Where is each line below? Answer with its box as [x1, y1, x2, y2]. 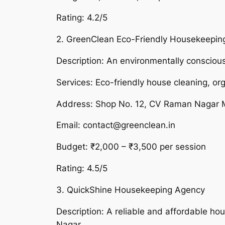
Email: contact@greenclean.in [56, 120, 175, 131]
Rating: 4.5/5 [56, 163, 107, 173]
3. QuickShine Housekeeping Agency [56, 184, 205, 195]
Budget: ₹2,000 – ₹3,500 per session [56, 142, 206, 152]
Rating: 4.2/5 [56, 13, 107, 23]
